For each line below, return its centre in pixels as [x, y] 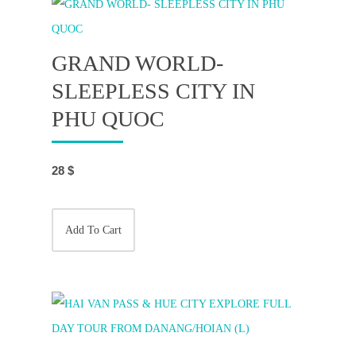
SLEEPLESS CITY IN [153, 91]
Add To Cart [93, 230]
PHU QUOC [108, 119]
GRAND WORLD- [137, 63]
